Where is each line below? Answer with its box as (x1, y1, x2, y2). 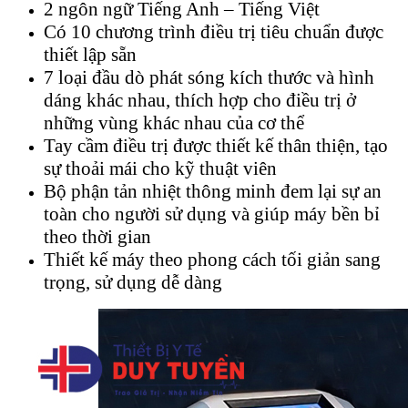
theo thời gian (44, 225, 151, 248)
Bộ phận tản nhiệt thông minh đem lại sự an (44, 179, 382, 202)
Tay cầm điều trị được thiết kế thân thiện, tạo (44, 134, 388, 157)
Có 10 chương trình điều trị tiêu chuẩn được (44, 20, 383, 43)
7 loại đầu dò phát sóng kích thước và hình (44, 66, 374, 88)
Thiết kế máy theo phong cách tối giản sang (44, 248, 381, 270)
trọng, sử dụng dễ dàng (44, 270, 222, 293)
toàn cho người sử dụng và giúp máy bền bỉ (44, 202, 380, 225)
